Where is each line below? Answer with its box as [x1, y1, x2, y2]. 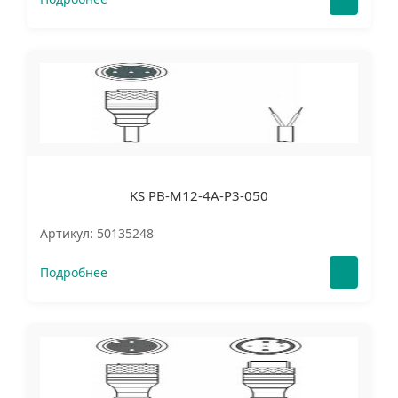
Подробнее [40, 264, 107, 281]
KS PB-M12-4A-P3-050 [130, 187, 268, 204]
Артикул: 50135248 [40, 225, 154, 242]
